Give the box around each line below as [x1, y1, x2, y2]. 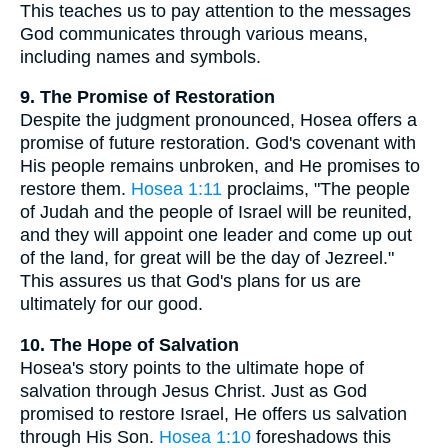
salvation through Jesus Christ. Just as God [20, 380, 367, 401]
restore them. [20, 179, 131, 200]
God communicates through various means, [20, 23, 368, 44]
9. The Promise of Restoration [20, 87, 275, 108]
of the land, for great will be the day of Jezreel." [20, 248, 394, 269]
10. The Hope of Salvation [20, 334, 239, 355]
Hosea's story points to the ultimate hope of [20, 357, 364, 378]
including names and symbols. [20, 46, 261, 67]
